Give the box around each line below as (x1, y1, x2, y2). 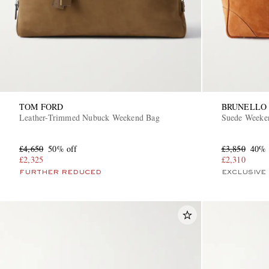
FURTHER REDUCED (19, 169, 101, 175)
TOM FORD (19, 100, 64, 112)
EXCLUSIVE (221, 169, 266, 175)
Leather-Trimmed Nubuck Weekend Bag (19, 111, 160, 123)
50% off (48, 142, 77, 154)
